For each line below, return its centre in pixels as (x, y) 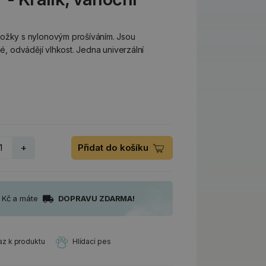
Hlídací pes (91, 242)
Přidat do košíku (114, 148)
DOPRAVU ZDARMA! (96, 198)
